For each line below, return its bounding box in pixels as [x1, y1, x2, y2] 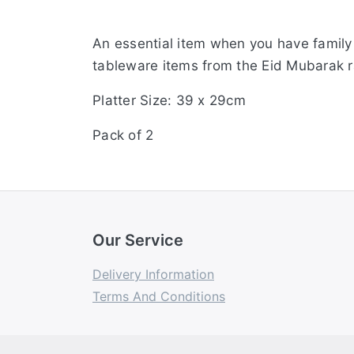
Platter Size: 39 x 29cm [92, 92, 246, 109]
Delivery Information [92, 266, 214, 283]
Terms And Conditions [92, 288, 225, 305]
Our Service [92, 231, 183, 250]
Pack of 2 [92, 127, 154, 144]
